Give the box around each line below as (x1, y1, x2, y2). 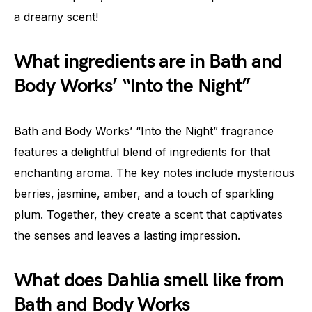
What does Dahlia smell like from (14, 269, 284, 292)
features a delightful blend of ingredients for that (14, 145, 270, 159)
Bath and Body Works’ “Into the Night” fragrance (14, 124, 274, 139)
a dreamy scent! (14, 10, 98, 24)
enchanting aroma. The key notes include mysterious (14, 166, 295, 180)
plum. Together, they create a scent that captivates (14, 208, 283, 222)
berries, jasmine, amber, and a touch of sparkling (14, 187, 274, 201)
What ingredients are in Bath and (14, 50, 283, 74)
